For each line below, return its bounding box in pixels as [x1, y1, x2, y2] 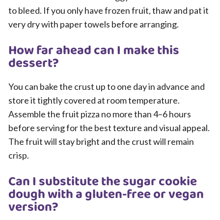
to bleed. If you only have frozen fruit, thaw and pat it [8, 5, 209, 16]
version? [8, 197, 58, 218]
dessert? [8, 53, 59, 74]
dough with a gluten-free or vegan [8, 184, 204, 205]
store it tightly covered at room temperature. [8, 95, 180, 106]
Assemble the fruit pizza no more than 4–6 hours [8, 109, 191, 120]
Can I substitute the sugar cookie [8, 171, 197, 192]
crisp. [8, 150, 29, 161]
